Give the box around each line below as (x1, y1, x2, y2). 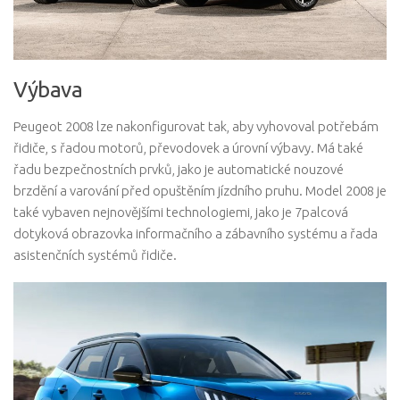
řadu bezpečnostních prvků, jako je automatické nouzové (13, 162, 344, 178)
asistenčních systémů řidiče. (13, 247, 177, 263)
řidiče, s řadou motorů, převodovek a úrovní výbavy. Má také (13, 140, 363, 156)
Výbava (13, 77, 82, 103)
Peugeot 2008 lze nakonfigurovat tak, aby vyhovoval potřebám (13, 119, 379, 135)
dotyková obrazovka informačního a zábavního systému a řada (13, 226, 378, 242)
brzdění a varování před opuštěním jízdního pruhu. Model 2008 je (13, 183, 387, 199)
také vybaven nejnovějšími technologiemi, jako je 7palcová (13, 204, 348, 221)
